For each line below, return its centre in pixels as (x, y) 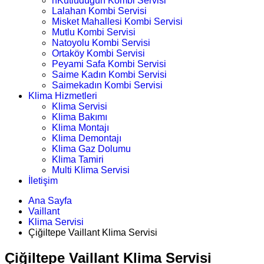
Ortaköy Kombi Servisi (98, 53)
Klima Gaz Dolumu (91, 149)
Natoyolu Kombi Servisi (101, 43)
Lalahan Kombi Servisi (99, 11)
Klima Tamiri (78, 159)
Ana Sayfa (50, 201)
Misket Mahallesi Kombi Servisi (117, 22)
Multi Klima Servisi (91, 170)
